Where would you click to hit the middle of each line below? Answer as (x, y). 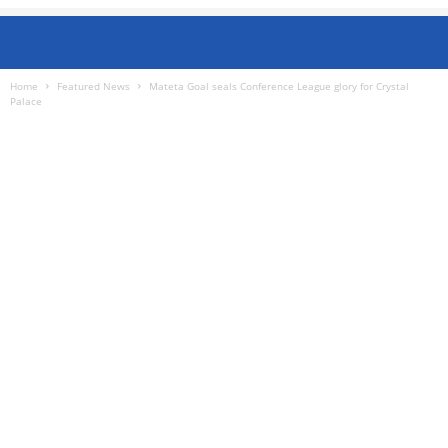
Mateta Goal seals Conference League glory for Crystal (279, 86)
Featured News (93, 86)
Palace (26, 101)
